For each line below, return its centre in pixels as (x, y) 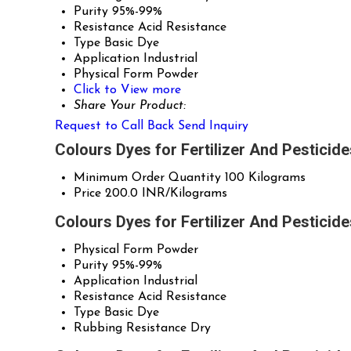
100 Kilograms (265, 178)
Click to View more (127, 90)
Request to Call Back (114, 127)
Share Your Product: (130, 106)
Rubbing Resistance (130, 329)
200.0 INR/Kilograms (166, 194)
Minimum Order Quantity (147, 178)
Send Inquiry (213, 127)
